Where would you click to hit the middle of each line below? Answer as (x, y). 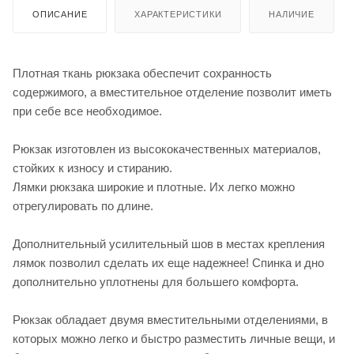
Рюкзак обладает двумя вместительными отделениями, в (170, 319)
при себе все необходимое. (87, 111)
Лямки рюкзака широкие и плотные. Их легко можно (154, 186)
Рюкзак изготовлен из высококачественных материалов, (167, 149)
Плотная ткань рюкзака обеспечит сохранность (142, 73)
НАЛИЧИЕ (292, 14)
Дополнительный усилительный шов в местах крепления (169, 243)
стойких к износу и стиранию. (92, 168)
